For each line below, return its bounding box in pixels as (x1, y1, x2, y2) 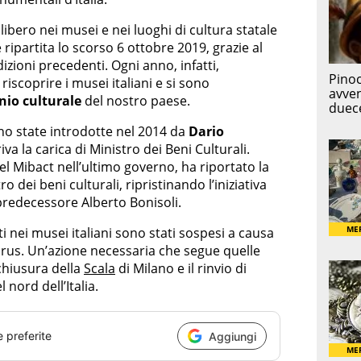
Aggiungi (209, 329, 256, 343)
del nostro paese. (81, 92, 190, 110)
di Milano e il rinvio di (115, 259, 247, 278)
